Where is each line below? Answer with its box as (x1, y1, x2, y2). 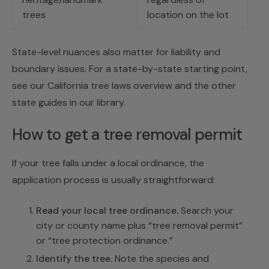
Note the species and (112, 252, 209, 265)
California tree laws (47, 79, 131, 92)
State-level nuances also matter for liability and (12, 45, 220, 58)
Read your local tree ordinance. (36, 204, 178, 217)
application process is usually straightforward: (12, 173, 215, 186)
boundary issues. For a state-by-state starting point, (12, 62, 247, 75)
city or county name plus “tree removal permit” (36, 219, 243, 232)
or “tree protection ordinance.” (36, 234, 173, 247)
